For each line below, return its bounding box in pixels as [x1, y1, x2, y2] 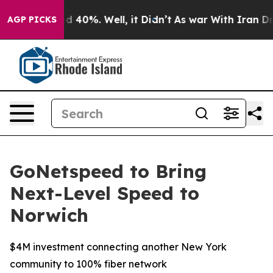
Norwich [10, 204, 88, 227]
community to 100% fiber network [10, 258, 167, 270]
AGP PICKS [7, 14, 57, 25]
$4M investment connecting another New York [10, 241, 227, 253]
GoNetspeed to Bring [10, 160, 207, 183]
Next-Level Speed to [10, 182, 199, 205]
